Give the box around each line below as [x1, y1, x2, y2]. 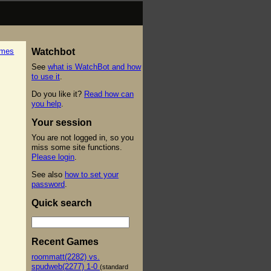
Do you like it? [31, 89, 84, 99]
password [31, 179, 65, 189]
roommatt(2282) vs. [31, 252, 100, 261]
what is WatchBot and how [48, 62, 141, 71]
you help [31, 99, 61, 108]
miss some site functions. [31, 142, 122, 152]
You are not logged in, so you [31, 132, 134, 142]
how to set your [65, 169, 119, 179]
